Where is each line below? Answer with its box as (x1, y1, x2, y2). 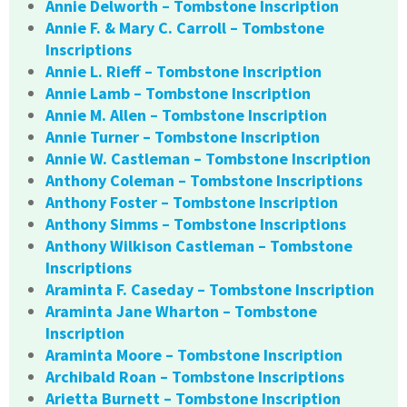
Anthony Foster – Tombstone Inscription (45, 192, 338, 213)
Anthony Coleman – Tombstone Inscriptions (45, 170, 362, 192)
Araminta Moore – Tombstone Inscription (45, 344, 342, 366)
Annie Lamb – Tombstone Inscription (45, 83, 311, 104)
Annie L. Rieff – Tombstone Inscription (45, 61, 322, 83)
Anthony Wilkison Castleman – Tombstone (45, 235, 352, 257)
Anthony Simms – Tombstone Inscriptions (45, 213, 346, 235)
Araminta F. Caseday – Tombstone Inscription (45, 279, 374, 301)
